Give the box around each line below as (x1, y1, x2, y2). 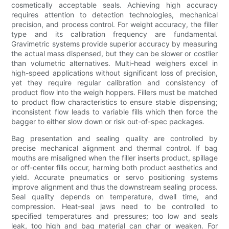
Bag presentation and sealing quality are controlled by (11, 134, 218, 143)
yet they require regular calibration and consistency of (11, 78, 218, 87)
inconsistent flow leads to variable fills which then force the (11, 107, 218, 117)
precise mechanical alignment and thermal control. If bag (11, 144, 218, 153)
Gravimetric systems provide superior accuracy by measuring (11, 39, 218, 49)
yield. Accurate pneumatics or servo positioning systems (11, 173, 218, 182)
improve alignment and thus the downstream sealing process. (11, 182, 218, 192)
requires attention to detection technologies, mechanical (11, 10, 218, 19)
